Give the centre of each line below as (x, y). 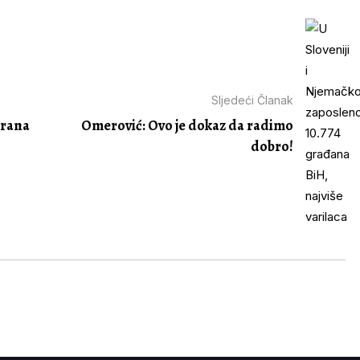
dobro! (272, 146)
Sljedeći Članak (253, 100)
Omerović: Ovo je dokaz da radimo (188, 125)
